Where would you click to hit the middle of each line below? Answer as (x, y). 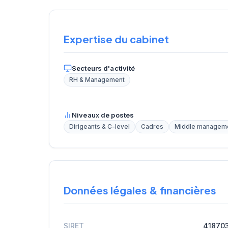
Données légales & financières (140, 190)
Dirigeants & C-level (99, 127)
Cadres (152, 127)
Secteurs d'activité (104, 68)
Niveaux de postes (103, 115)
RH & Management (97, 80)
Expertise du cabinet (116, 39)
